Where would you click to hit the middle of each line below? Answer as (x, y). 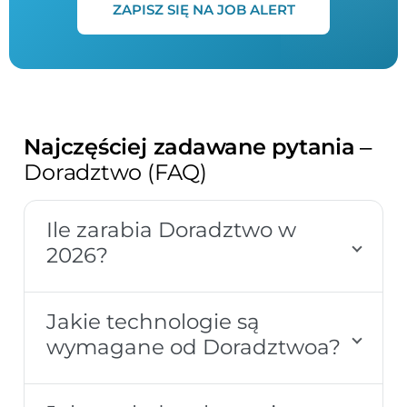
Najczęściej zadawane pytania (189, 146)
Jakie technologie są (154, 321)
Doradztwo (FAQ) (118, 172)
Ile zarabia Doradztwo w (172, 229)
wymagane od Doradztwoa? (194, 346)
